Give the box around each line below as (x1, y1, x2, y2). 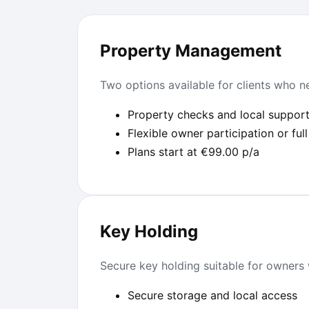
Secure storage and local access (128, 288, 297, 303)
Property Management (100, 41, 281, 61)
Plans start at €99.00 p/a (128, 145, 259, 159)
